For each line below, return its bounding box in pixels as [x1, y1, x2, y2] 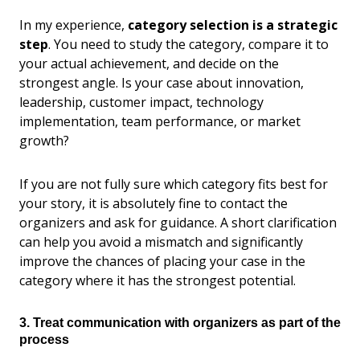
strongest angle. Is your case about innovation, [19, 73, 304, 92]
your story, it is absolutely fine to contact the [19, 194, 288, 212]
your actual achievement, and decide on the [19, 54, 279, 72]
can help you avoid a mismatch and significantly [19, 232, 303, 251]
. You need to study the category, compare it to [48, 35, 329, 53]
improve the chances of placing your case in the [19, 252, 305, 270]
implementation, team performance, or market [19, 112, 301, 130]
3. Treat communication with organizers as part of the [19, 315, 341, 329]
